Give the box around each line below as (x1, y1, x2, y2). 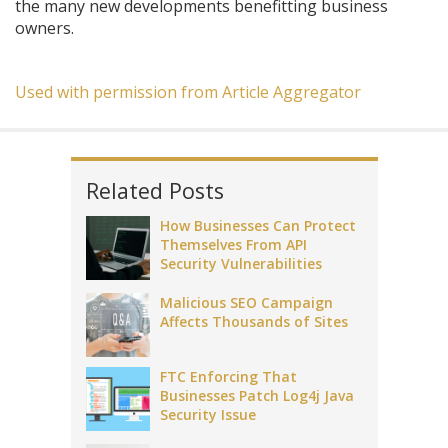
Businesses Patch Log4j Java (159, 386, 354, 405)
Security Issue (159, 405, 256, 424)
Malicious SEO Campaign (159, 293, 333, 312)
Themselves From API (159, 235, 307, 254)
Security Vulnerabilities (159, 254, 322, 273)
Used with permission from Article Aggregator (15, 81, 361, 103)
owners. (15, 17, 74, 39)
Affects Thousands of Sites (159, 312, 348, 331)
